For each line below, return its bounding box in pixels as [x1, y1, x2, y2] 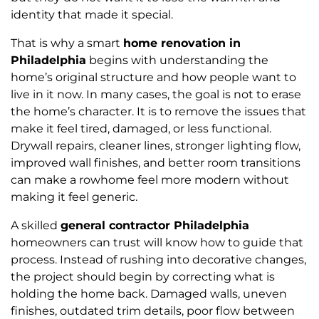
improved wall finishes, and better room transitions [11, 155, 300, 169]
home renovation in [123, 36, 241, 50]
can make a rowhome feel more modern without [11, 172, 289, 187]
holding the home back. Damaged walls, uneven [11, 286, 287, 300]
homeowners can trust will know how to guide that [11, 235, 303, 249]
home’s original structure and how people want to [11, 70, 296, 84]
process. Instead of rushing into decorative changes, [11, 252, 306, 266]
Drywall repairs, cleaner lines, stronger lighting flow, [11, 138, 300, 152]
